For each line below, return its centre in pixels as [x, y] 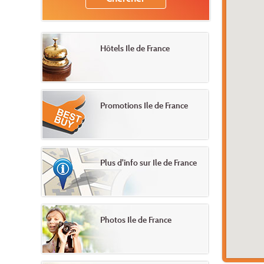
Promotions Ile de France [144, 105]
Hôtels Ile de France [135, 48]
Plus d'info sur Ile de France [148, 162]
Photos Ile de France [136, 219]
